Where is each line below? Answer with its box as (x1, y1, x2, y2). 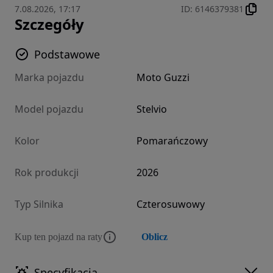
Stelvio (136, 102, 167, 116)
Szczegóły (15, 14, 84, 35)
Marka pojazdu (15, 71, 84, 85)
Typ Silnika (15, 197, 63, 211)
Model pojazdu (15, 102, 83, 116)
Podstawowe (34, 47, 100, 62)
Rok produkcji (15, 166, 79, 180)
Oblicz (141, 232, 168, 243)
